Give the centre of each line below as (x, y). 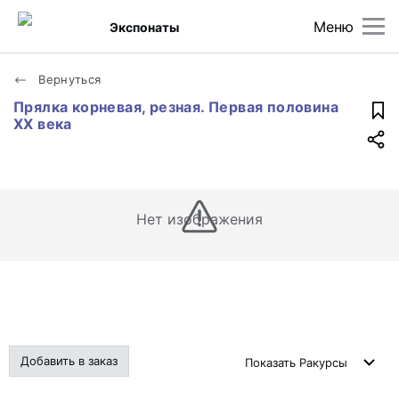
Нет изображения (199, 219)
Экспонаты (145, 27)
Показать (272, 362)
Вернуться (68, 79)
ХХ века (43, 124)
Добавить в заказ (69, 361)
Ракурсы (323, 362)
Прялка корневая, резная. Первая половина (176, 107)
